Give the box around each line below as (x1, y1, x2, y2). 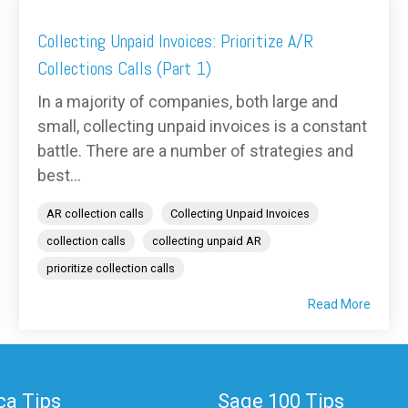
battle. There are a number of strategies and (37, 141, 353, 161)
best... (37, 166, 81, 186)
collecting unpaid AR (152, 234, 261, 249)
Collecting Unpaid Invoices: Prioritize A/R (37, 29, 313, 54)
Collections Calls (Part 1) (37, 56, 211, 81)
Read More (308, 297, 371, 312)
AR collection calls (46, 207, 144, 221)
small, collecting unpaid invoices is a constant (37, 117, 367, 137)
